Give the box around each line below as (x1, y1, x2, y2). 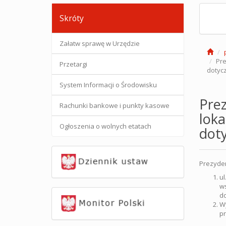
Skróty (60, 13, 84, 24)
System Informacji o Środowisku (60, 80, 157, 89)
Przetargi (60, 60, 87, 69)
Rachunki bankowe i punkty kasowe (60, 101, 169, 110)
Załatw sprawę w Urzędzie (60, 39, 140, 48)
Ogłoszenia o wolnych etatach (60, 122, 151, 131)
